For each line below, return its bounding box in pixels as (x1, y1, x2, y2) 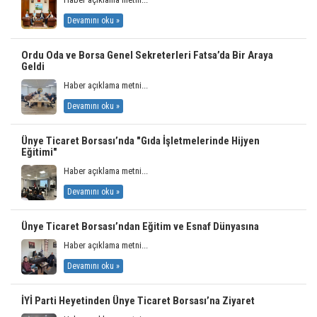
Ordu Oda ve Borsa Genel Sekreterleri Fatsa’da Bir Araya (21, 48, 273, 62)
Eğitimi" (21, 145, 57, 158)
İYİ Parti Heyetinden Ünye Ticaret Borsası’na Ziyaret (21, 294, 255, 307)
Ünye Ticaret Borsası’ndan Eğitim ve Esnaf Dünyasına (21, 219, 259, 233)
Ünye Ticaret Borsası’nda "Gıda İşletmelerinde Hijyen (21, 134, 260, 147)
